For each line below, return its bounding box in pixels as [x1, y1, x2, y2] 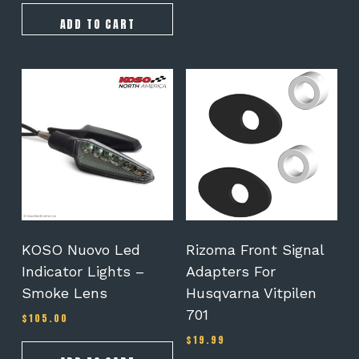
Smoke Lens [21, 284, 107, 302]
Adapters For [185, 263, 276, 280]
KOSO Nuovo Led [21, 241, 140, 259]
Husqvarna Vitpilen [185, 284, 317, 302]
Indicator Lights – [21, 263, 144, 280]
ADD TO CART [59, 15, 135, 33]
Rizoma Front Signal [185, 241, 324, 259]
